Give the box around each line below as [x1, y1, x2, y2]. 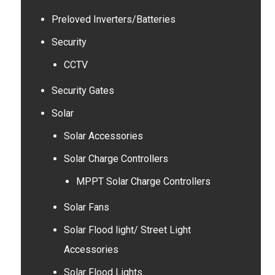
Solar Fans [63, 201, 109, 213]
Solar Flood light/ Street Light [63, 224, 191, 236]
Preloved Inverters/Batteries [51, 14, 176, 25]
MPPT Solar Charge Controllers [76, 176, 211, 187]
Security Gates [51, 85, 114, 96]
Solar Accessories [63, 130, 143, 142]
